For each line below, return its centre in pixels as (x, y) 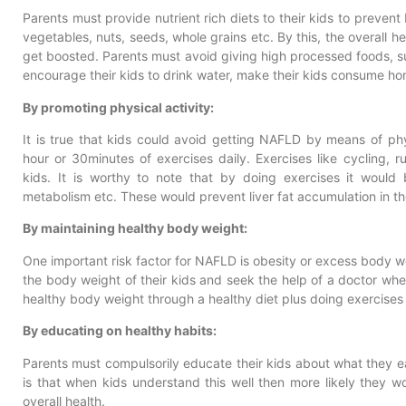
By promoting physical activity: (118, 107)
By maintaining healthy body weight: (135, 228)
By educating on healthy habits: (120, 331)
